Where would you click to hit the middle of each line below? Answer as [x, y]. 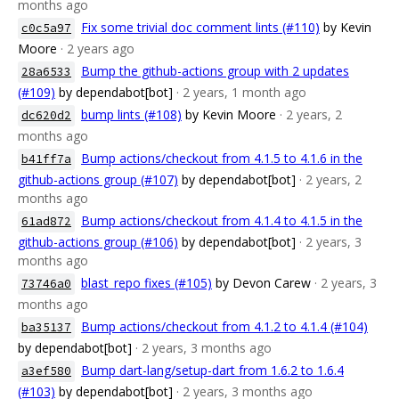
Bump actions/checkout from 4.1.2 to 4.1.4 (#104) [224, 326]
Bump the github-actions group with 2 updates [215, 71]
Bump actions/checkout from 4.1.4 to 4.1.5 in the [222, 220]
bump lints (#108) [131, 114]
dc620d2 [46, 115]
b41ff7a [46, 159]
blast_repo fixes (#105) [147, 283]
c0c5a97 [46, 28]
